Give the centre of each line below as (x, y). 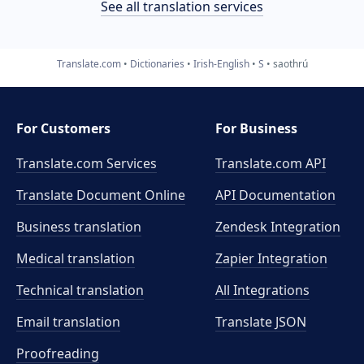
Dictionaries (157, 63)
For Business (257, 128)
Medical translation (76, 258)
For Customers (63, 128)
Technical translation (80, 290)
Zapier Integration (272, 258)
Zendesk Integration (278, 227)
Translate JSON (261, 322)
